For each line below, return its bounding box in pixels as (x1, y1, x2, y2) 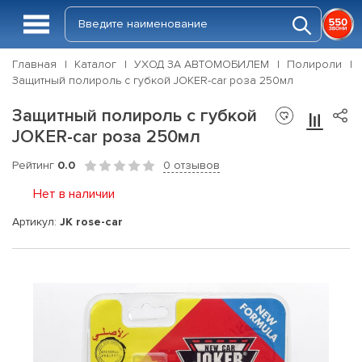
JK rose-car (60, 214, 123, 229)
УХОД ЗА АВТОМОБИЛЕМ (134, 57, 269, 71)
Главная (12, 57, 57, 71)
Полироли (287, 57, 342, 71)
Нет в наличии (33, 186, 115, 202)
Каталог (74, 57, 116, 71)
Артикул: (12, 214, 60, 229)
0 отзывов (163, 158, 220, 172)
